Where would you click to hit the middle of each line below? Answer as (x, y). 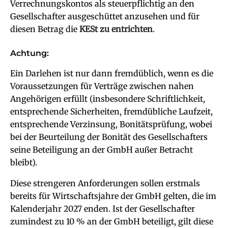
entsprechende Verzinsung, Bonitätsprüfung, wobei (111, 124)
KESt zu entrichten (115, 29)
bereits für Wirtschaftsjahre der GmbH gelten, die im (113, 196)
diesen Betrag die (44, 29)
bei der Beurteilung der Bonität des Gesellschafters (109, 137)
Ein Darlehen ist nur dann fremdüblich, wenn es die (112, 73)
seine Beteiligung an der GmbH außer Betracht (102, 150)
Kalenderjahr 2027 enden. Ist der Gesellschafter (103, 209)
